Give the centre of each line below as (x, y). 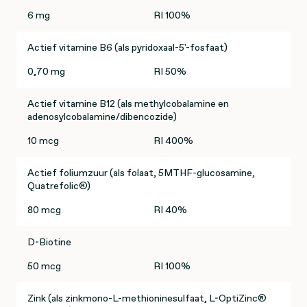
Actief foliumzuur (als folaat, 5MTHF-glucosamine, (141, 173)
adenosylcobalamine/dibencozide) (102, 117)
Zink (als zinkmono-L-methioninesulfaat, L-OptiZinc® (147, 298)
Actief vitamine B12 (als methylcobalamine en (128, 104)
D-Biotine (49, 242)
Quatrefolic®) (59, 186)
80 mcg (44, 210)
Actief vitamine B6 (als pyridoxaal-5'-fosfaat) (127, 48)
